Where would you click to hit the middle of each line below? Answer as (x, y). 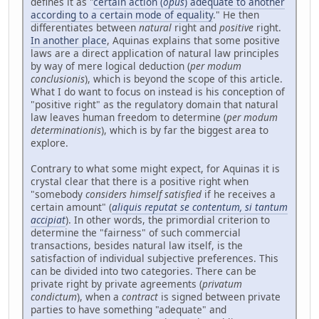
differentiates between (85, 28)
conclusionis (58, 79)
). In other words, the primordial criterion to (168, 220)
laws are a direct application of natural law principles (155, 53)
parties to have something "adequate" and (129, 310)
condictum (54, 297)
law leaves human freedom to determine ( (129, 117)
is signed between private (219, 297)
